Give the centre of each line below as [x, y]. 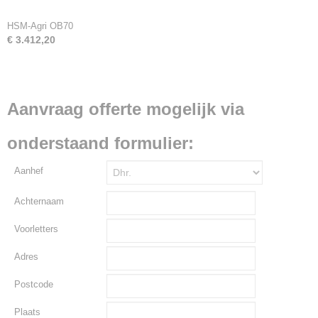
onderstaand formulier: [100, 143]
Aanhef [29, 171]
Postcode [34, 284]
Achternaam [39, 201]
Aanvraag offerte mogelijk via [126, 109]
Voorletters [36, 229]
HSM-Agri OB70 [40, 26]
